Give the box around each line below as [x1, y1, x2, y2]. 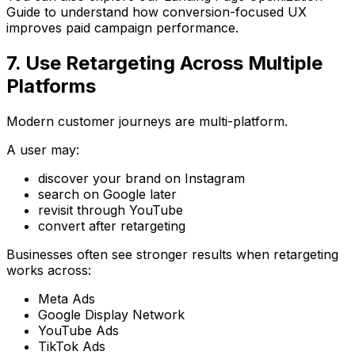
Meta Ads [38, 291, 95, 307]
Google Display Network [38, 307, 185, 323]
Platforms [6, 74, 96, 98]
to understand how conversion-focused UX [40, 4, 307, 21]
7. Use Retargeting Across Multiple [6, 52, 323, 75]
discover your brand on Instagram [38, 170, 245, 187]
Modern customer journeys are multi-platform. [6, 113, 288, 130]
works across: [6, 262, 91, 279]
